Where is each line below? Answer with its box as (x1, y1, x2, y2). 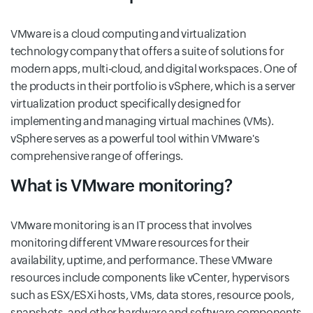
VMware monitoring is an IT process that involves (10, 219, 252, 233)
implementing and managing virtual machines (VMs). (10, 115, 274, 129)
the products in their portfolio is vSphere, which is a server (10, 80, 296, 94)
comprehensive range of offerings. (10, 150, 184, 163)
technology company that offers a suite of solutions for (10, 45, 284, 59)
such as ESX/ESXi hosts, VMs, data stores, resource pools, (10, 289, 294, 303)
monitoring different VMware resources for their (10, 236, 250, 250)
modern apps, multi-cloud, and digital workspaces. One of (10, 62, 298, 76)
